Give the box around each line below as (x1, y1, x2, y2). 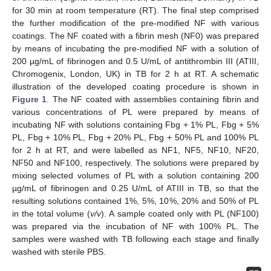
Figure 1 (12, 94, 47, 104)
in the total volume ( (12, 208, 91, 218)
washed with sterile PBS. (12, 246, 106, 256)
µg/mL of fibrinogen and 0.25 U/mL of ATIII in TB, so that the (12, 183, 259, 193)
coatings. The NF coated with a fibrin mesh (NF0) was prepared (12, 30, 259, 41)
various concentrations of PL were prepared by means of (12, 106, 259, 117)
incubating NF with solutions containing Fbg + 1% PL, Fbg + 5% (12, 119, 259, 129)
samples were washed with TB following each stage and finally (12, 233, 259, 244)
